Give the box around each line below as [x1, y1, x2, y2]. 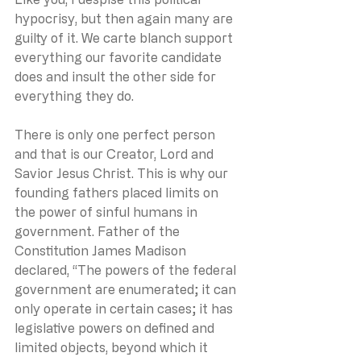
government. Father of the [15, 223, 183, 239]
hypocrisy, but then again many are [15, 10, 236, 26]
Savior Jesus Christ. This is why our [15, 165, 231, 180]
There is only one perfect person [15, 127, 218, 142]
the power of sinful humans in [15, 204, 201, 219]
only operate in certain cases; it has [15, 301, 236, 316]
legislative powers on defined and [15, 320, 218, 335]
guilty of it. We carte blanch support [15, 30, 236, 45]
